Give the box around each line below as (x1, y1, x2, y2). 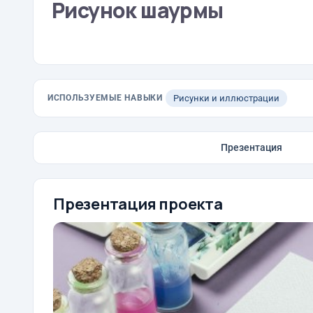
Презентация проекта (53, 194, 223, 214)
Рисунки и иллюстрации (173, 93, 279, 103)
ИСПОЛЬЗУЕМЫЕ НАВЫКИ (48, 93, 163, 103)
